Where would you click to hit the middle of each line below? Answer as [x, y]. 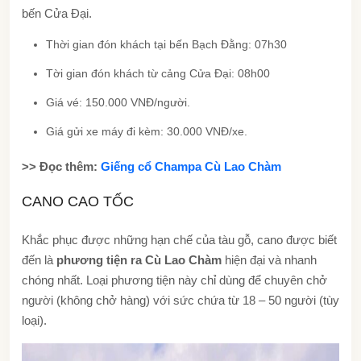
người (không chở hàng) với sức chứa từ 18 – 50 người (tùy [180, 300]
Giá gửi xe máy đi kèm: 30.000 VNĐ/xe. [147, 131]
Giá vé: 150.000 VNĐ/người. [118, 102]
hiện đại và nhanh [271, 259]
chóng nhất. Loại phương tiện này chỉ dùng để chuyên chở [174, 280]
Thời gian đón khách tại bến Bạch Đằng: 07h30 [166, 44]
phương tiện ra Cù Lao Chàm [141, 259]
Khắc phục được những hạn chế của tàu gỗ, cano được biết [179, 239]
